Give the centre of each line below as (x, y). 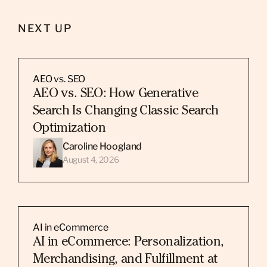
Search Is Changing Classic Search (126, 111)
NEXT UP (45, 28)
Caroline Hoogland (102, 146)
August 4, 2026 (91, 159)
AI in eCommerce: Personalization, (128, 243)
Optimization (69, 129)
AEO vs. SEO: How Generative (116, 94)
